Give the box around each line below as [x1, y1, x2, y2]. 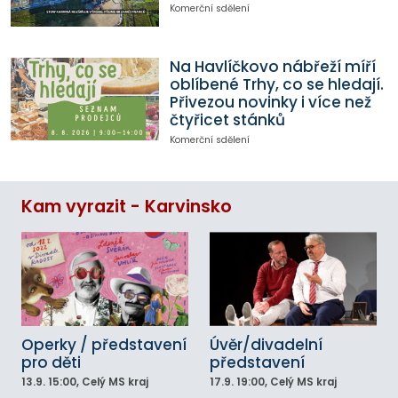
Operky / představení [21, 333, 187, 355]
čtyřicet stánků [169, 108, 285, 131]
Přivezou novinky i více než [169, 91, 371, 113]
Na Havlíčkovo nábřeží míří [169, 55, 376, 77]
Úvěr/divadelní [210, 333, 322, 355]
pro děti [21, 351, 81, 373]
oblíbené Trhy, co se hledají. [169, 73, 384, 95]
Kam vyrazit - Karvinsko [21, 195, 232, 219]
